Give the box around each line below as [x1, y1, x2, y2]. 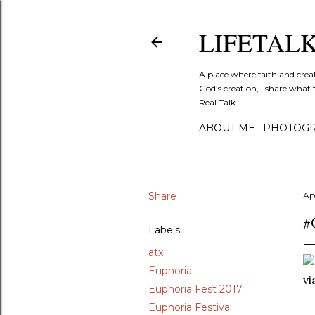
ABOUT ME [199, 122, 255, 134]
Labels [148, 224, 180, 236]
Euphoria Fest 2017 [148, 283, 243, 295]
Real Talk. [199, 97, 238, 108]
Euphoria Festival [148, 301, 232, 314]
